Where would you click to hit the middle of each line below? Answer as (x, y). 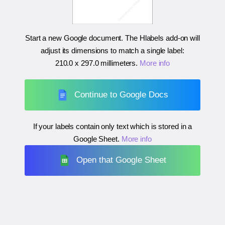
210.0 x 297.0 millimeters (95, 63)
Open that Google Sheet (122, 160)
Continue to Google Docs (122, 94)
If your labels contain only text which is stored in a (113, 126)
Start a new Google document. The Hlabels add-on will (113, 38)
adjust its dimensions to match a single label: (113, 51)
